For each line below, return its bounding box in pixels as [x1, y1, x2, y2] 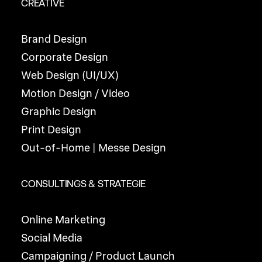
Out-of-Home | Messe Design [21, 142, 166, 154]
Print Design [21, 123, 81, 136]
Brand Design [21, 33, 87, 45]
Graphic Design [21, 105, 96, 118]
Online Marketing [21, 213, 105, 226]
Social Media [21, 232, 82, 244]
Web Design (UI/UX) [21, 69, 119, 81]
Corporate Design [21, 51, 108, 63]
